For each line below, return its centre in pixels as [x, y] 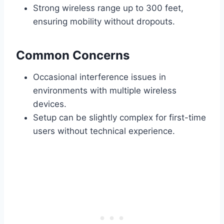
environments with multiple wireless [105, 91]
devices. [50, 104]
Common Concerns [73, 55]
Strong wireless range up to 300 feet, [108, 8]
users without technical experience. [104, 131]
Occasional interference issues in [99, 77]
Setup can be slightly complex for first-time [119, 118]
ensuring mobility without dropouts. [104, 22]
